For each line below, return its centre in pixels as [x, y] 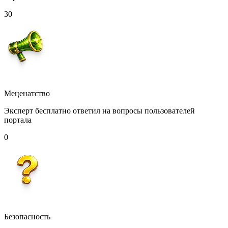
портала [18, 120]
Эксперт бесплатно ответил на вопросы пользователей [99, 110]
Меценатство [27, 93]
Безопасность [27, 216]
